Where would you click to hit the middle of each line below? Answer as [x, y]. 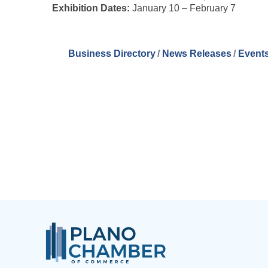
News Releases [197, 54]
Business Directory [112, 54]
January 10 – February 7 [183, 8]
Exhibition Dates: [91, 8]
